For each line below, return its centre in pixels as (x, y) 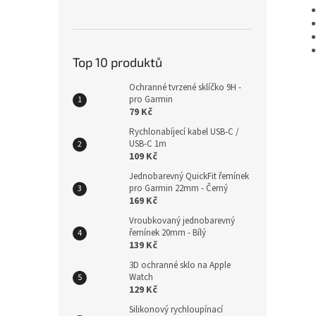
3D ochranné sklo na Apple (180, 265)
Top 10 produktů (117, 62)
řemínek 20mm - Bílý (168, 232)
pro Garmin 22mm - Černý (178, 188)
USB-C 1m (148, 144)
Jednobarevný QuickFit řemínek (189, 176)
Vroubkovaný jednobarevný (182, 220)
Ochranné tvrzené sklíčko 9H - (185, 87)
